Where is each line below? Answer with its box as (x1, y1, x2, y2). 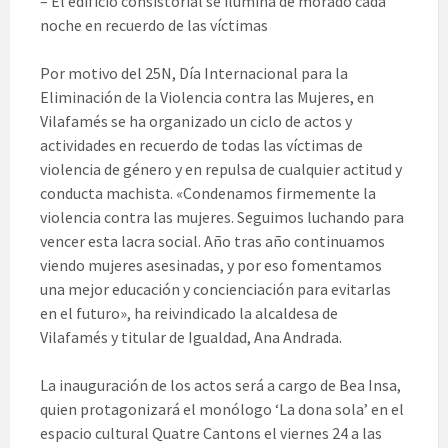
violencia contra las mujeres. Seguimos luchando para (40, 207, 404, 228)
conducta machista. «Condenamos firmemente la (40, 183, 376, 204)
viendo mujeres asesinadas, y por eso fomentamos (40, 255, 382, 276)
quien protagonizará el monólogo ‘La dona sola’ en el (40, 399, 404, 420)
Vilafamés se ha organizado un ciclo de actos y (40, 111, 352, 132)
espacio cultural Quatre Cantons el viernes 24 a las (40, 423, 382, 444)
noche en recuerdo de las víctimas (40, 15, 268, 36)
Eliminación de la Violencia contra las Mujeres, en (40, 87, 374, 108)
